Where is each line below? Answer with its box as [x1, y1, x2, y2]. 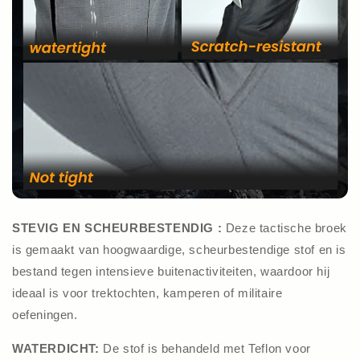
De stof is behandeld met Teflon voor [99, 341, 311, 355]
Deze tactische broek [225, 220, 347, 235]
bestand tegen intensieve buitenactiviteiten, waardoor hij [12, 264, 330, 278]
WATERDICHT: [12, 341, 100, 355]
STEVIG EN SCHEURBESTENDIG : [12, 220, 226, 235]
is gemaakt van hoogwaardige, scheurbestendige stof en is [12, 242, 346, 256]
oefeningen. [12, 307, 78, 321]
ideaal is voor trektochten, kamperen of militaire [12, 285, 283, 300]
